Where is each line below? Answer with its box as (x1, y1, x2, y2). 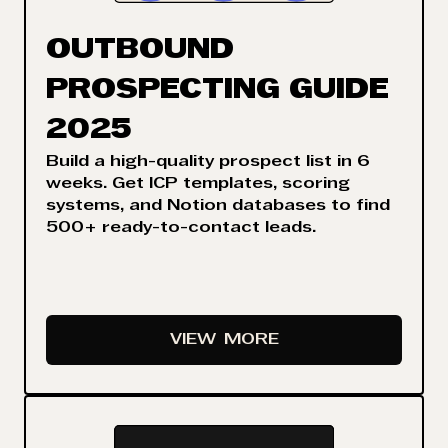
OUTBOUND (46, 37, 234, 64)
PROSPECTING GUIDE (46, 77, 389, 104)
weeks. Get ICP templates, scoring (46, 176, 350, 191)
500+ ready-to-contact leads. (46, 220, 316, 235)
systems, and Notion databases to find (46, 198, 390, 213)
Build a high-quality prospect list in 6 (46, 154, 370, 169)
